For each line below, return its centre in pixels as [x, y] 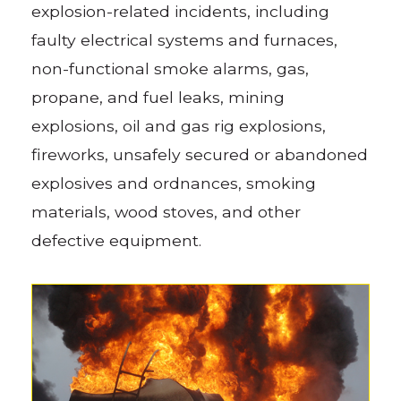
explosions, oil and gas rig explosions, [179, 125]
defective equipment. [117, 240]
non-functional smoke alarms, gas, [171, 68]
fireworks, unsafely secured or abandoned [200, 154]
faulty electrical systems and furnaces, [185, 39]
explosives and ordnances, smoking [174, 183]
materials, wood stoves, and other [166, 211]
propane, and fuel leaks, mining [158, 97]
